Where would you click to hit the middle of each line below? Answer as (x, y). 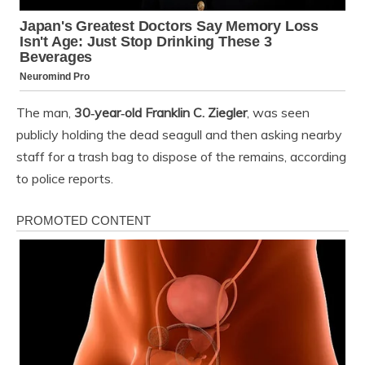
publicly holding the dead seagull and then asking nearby (179, 134)
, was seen (278, 112)
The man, (45, 112)
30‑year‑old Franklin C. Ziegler (161, 112)
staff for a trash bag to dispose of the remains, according (181, 156)
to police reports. (65, 178)
